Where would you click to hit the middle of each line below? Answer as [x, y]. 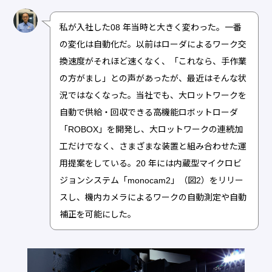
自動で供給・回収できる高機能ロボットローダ [149, 112]
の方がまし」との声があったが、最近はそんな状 [153, 78]
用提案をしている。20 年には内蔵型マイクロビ [151, 163]
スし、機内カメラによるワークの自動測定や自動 [153, 197]
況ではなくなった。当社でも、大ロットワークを [153, 95]
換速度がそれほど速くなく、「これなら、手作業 [153, 61]
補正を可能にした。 [98, 214]
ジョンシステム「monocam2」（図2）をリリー [152, 180]
